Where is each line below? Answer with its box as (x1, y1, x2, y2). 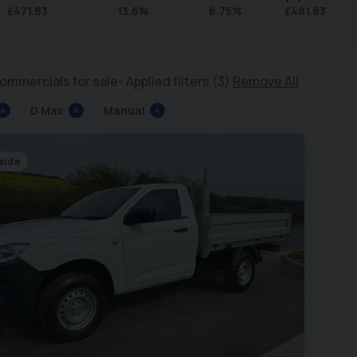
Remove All (233, 73, 299, 90)
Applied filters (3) (126, 73, 233, 90)
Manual (104, 103, 145, 118)
